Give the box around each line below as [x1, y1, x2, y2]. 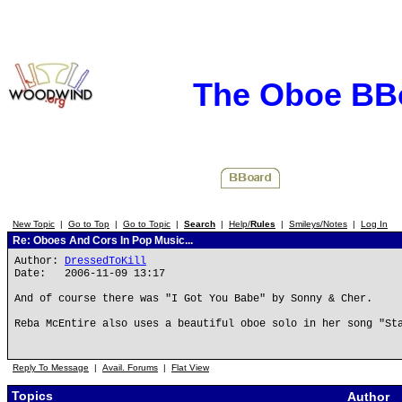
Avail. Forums [102, 363, 158, 372]
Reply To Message [13, 363, 89, 372]
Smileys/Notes [289, 219, 347, 229]
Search [184, 219, 215, 229]
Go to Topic [123, 219, 170, 229]
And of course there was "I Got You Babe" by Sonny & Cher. [14, 293, 372, 305]
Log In [361, 219, 388, 229]
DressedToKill [65, 255, 146, 267]
